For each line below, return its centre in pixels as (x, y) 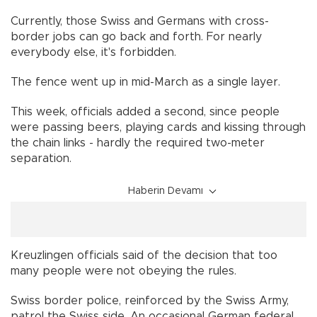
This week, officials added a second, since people (145, 111)
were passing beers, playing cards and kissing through (158, 127)
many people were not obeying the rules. (123, 271)
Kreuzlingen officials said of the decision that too (144, 255)
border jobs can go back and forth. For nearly (136, 36)
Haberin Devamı (166, 191)
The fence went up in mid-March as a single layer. (145, 82)
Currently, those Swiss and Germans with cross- (140, 21)
